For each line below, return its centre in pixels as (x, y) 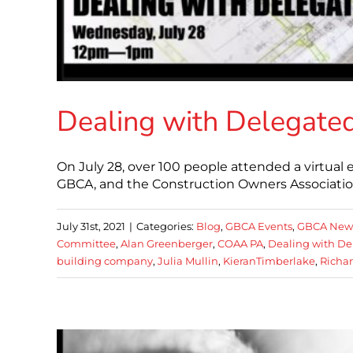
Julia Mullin (188, 261)
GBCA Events (259, 227)
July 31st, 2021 (91, 227)
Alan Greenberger (167, 244)
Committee (86, 244)
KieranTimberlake (269, 261)
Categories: (166, 227)
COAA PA (240, 244)
